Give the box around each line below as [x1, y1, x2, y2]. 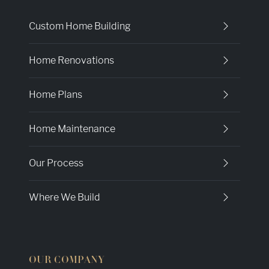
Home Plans [29, 89, 82, 100]
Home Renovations [29, 55, 114, 66]
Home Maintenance [29, 123, 115, 134]
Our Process [29, 157, 83, 169]
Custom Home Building [29, 20, 131, 32]
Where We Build [29, 192, 100, 203]
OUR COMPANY [29, 256, 105, 265]
